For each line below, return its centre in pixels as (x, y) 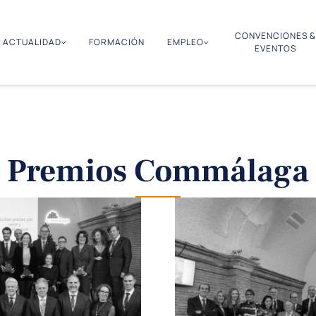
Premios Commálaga (158, 171)
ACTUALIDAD (32, 42)
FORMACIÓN (116, 42)
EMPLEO (185, 42)
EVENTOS (275, 48)
